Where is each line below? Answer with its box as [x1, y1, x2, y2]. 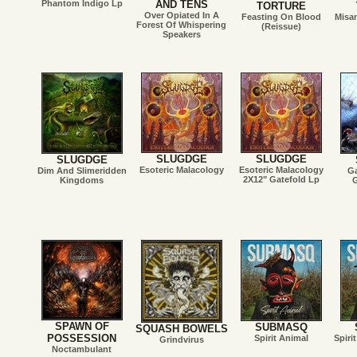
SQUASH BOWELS [135, 323, 228, 335]
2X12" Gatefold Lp [242, 175, 320, 184]
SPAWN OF [54, 320, 109, 332]
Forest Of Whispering [136, 20, 226, 29]
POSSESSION [47, 332, 116, 344]
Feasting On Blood [241, 12, 321, 22]
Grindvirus [159, 335, 204, 345]
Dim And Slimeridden [37, 166, 127, 175]
